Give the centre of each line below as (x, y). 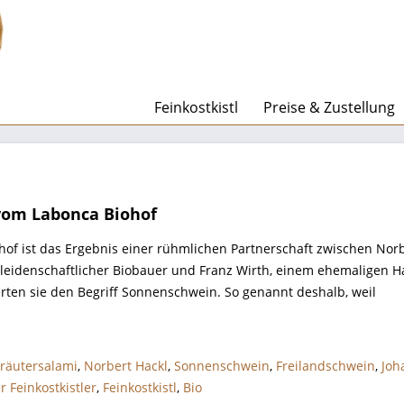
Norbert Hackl (125, 366)
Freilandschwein (325, 366)
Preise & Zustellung (329, 107)
